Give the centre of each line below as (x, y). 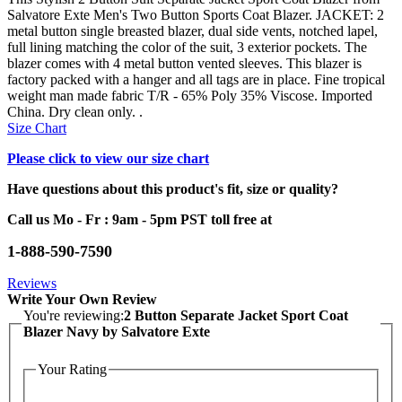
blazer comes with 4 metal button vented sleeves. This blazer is (184, 64)
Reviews (32, 284)
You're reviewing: (74, 316)
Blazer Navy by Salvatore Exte (117, 332)
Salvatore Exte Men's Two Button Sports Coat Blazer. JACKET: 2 (196, 15)
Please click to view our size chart (108, 159)
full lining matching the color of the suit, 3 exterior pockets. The (187, 48)
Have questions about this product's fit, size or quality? (173, 189)
